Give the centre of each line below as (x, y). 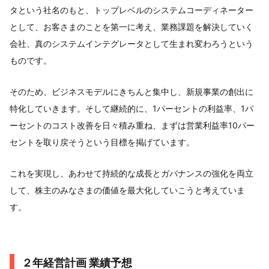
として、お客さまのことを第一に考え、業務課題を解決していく (131, 27)
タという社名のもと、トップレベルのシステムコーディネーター (131, 10)
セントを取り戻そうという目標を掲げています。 (102, 142)
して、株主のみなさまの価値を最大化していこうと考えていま (127, 190)
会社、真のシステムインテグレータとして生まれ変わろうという (131, 44)
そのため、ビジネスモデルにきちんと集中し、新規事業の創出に (131, 92)
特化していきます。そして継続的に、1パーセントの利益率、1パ (131, 109)
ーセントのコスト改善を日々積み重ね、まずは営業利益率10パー (132, 125)
